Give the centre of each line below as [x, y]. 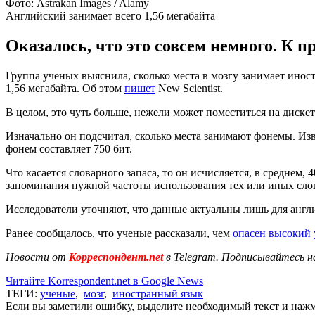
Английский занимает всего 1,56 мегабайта [110, 15]
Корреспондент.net [116, 257]
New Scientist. [189, 88]
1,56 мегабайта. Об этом [65, 88]
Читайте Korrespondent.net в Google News [104, 281]
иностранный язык [158, 293]
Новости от [36, 257]
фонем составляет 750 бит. [69, 148]
